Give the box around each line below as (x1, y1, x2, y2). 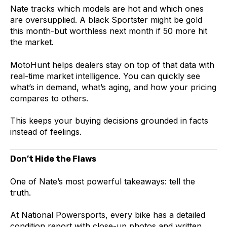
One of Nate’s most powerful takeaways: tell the (10, 176, 195, 186)
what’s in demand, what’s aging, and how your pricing (10, 82, 216, 92)
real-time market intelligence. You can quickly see (10, 70, 200, 81)
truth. (10, 187, 31, 198)
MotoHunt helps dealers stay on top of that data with (10, 59, 214, 70)
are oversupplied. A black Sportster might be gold (10, 15, 202, 25)
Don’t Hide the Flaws (10, 154, 96, 164)
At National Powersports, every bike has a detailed (10, 210, 205, 220)
